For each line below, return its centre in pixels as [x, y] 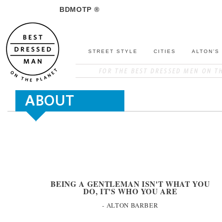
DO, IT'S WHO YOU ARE [130, 191]
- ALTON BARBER [130, 205]
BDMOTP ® [80, 9]
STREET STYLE [113, 51]
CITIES [165, 51]
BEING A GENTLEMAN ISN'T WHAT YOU [130, 184]
